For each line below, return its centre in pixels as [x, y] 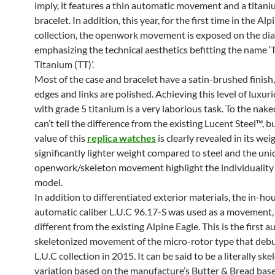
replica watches [122, 138]
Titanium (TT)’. [64, 64]
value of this [61, 138]
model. [48, 182]
